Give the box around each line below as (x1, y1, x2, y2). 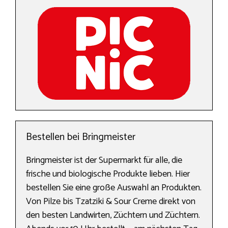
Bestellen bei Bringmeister (26, 129, 135, 146)
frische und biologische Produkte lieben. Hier (26, 166, 190, 182)
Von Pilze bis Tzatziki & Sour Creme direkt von (26, 194, 195, 210)
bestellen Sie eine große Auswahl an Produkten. (26, 180, 202, 196)
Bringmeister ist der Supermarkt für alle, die (26, 153, 182, 168)
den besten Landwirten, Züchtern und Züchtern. (26, 208, 200, 223)
